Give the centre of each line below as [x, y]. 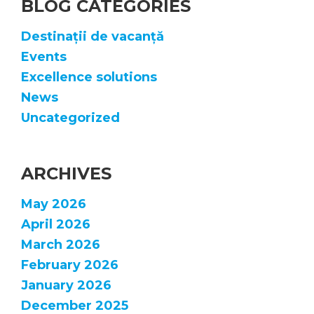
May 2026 [54, 204]
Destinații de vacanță [93, 36]
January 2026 [66, 285]
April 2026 [56, 224]
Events [44, 56]
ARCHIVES [66, 173]
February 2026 [70, 265]
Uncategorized [70, 117]
